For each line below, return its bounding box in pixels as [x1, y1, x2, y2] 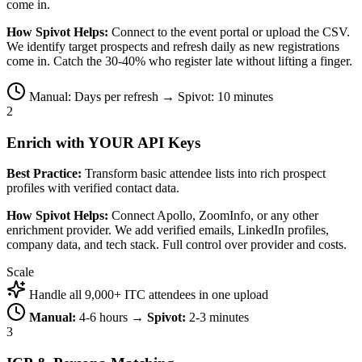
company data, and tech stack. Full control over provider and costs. [6, 238, 347, 252]
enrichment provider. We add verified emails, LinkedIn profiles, [6, 223, 329, 238]
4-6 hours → [76, 310, 147, 325]
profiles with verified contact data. [6, 181, 179, 196]
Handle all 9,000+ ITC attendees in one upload [29, 288, 268, 302]
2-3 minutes [186, 310, 249, 325]
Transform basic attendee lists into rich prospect [82, 166, 326, 181]
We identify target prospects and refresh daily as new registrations [6, 39, 339, 53]
